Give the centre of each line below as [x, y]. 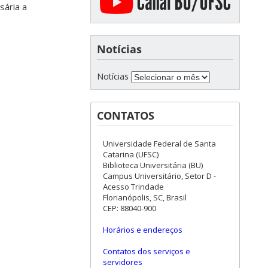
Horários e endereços [143, 230]
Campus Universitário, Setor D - [159, 176]
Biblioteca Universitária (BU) [153, 165]
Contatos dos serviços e [147, 252]
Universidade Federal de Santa [159, 144]
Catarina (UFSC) [131, 155]
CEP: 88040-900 [130, 208]
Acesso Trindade [133, 187]
